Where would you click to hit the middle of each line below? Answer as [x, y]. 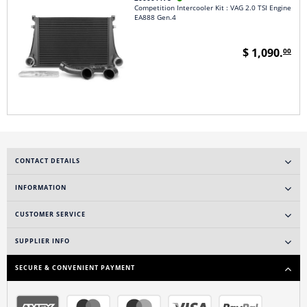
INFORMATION [41, 188]
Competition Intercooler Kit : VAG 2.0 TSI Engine [212, 8]
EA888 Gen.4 [155, 18]
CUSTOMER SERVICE [50, 215]
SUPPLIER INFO [42, 242]
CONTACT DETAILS [48, 161]
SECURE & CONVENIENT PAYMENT [75, 268]
